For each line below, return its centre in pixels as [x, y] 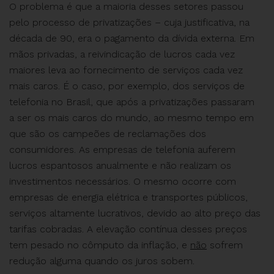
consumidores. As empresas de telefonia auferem [122, 150]
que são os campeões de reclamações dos [108, 134]
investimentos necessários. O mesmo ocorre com [123, 181]
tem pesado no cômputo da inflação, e [100, 245]
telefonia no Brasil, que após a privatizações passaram [132, 102]
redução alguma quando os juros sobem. [102, 261]
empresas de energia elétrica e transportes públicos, [128, 197]
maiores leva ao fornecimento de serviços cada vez [126, 70]
